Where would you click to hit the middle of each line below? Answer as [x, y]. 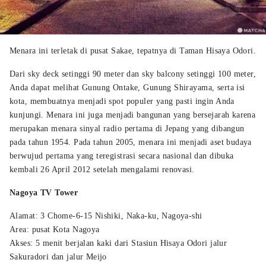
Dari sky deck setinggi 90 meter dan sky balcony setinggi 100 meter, [133, 74]
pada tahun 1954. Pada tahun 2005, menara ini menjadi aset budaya [131, 142]
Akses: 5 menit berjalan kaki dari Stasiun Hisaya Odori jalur [118, 243]
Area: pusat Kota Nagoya [55, 229]
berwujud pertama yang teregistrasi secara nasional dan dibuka [122, 156]
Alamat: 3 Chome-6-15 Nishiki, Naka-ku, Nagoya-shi [106, 216]
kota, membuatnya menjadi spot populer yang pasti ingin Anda [122, 101]
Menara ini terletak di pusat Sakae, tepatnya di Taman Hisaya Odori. [133, 50]
